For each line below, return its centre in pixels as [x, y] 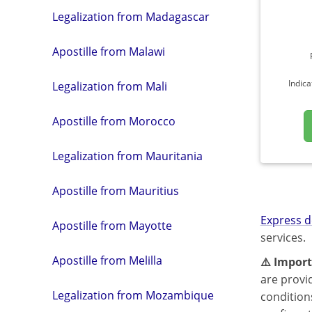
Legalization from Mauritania [127, 156]
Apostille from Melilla [107, 261]
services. [283, 237]
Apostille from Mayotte [112, 226]
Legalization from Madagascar [131, 17]
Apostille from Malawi [109, 52]
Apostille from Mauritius [116, 191]
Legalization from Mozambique [133, 296]
